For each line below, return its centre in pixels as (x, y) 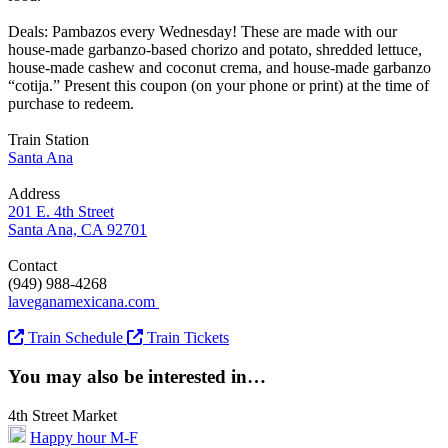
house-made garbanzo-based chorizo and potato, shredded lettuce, (215, 50)
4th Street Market (62, 415)
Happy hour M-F (84, 437)
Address (34, 194)
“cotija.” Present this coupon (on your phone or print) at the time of (218, 86)
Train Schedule (73, 338)
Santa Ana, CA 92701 (77, 230)
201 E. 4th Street (61, 212)
